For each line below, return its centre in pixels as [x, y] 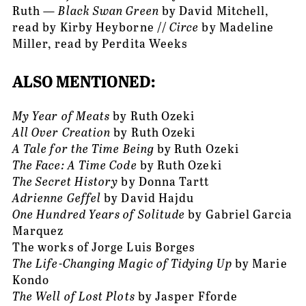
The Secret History [65, 181]
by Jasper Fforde [186, 295]
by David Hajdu [148, 197]
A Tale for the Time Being [83, 148]
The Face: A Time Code [74, 164]
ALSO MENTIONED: [83, 81]
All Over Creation [61, 131]
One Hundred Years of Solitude [99, 213]
